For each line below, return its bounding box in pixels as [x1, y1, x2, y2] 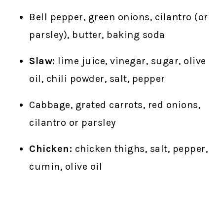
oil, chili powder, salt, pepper [29, 73, 165, 84]
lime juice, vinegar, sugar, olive [55, 55, 206, 67]
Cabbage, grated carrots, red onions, [29, 99, 201, 110]
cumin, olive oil [29, 160, 103, 172]
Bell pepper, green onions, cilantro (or [29, 11, 208, 23]
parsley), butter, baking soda [29, 29, 165, 40]
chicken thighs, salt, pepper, [72, 143, 208, 154]
